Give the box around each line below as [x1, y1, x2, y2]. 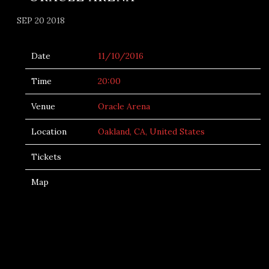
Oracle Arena [98, 101, 150, 112]
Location [31, 126, 67, 137]
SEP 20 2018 [17, 15, 65, 26]
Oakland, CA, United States [98, 126, 205, 137]
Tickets [31, 151, 61, 162]
